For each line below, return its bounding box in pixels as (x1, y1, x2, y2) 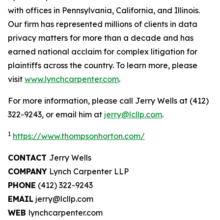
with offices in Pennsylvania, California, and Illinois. (8, 5, 200, 15)
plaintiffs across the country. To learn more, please (8, 60, 197, 70)
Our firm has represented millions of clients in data (8, 19, 197, 29)
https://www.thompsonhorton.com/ (13, 131, 145, 141)
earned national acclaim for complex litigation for (8, 46, 197, 56)
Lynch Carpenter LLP (47, 166, 129, 176)
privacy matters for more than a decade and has (8, 32, 193, 43)
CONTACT (8, 152, 49, 163)
